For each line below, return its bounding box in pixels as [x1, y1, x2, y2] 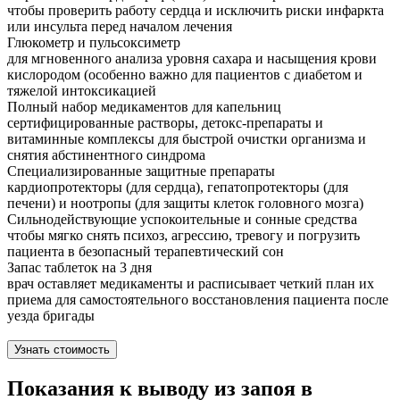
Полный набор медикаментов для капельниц [7, 99, 281, 115]
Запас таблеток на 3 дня [7, 260, 152, 276]
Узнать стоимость [14, 343, 110, 357]
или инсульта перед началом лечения [7, 19, 232, 35]
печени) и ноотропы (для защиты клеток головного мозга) [7, 196, 363, 212]
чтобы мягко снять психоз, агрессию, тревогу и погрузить [7, 228, 360, 244]
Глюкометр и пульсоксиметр [7, 35, 180, 51]
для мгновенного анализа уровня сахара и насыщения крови [7, 51, 377, 67]
